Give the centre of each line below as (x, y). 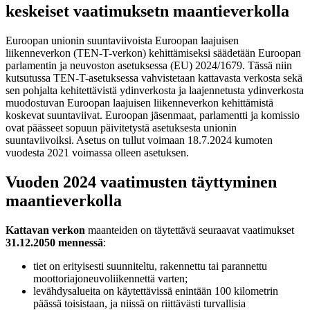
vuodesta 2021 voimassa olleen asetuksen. (99, 152)
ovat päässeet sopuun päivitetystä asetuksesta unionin (121, 127)
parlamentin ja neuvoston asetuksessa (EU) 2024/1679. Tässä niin (149, 65)
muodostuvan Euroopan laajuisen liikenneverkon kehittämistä (139, 102)
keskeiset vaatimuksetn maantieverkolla (149, 11)
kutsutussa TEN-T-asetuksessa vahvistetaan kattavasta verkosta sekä (154, 77)
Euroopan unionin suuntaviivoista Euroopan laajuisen (122, 40)
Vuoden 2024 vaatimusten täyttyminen (141, 182)
